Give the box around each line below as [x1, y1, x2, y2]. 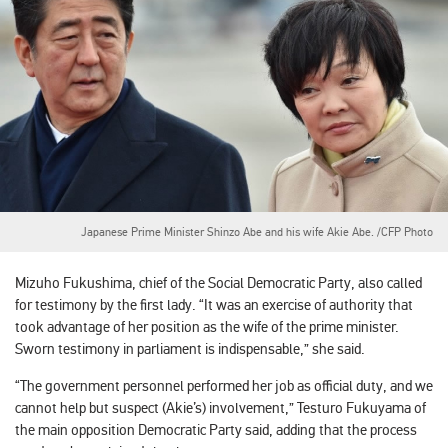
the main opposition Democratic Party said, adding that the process [15, 420, 417, 439]
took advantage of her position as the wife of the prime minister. [15, 317, 399, 336]
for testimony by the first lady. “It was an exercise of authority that [15, 295, 413, 314]
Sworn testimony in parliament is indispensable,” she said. [15, 339, 365, 358]
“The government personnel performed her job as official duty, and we [15, 376, 433, 395]
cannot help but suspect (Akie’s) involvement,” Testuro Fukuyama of [15, 398, 426, 417]
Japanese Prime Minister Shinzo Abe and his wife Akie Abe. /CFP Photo [81, 224, 433, 239]
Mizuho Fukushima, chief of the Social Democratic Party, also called [15, 273, 422, 292]
